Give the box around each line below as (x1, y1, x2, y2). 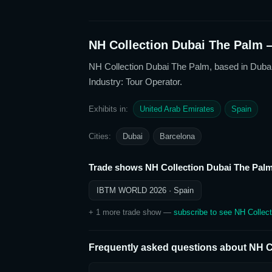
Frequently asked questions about (89, 242, 249, 253)
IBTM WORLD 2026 (97, 186, 166, 195)
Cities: (89, 132, 111, 141)
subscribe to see (174, 208, 234, 217)
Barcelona (160, 132, 195, 141)
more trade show (100, 208, 161, 217)
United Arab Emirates (140, 104, 214, 114)
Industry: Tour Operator (89, 76, 180, 87)
